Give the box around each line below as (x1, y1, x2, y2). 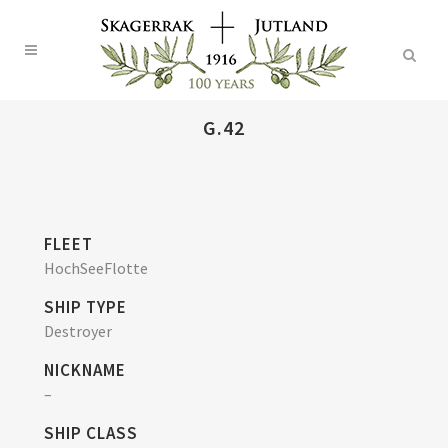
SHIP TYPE (44, 296, 127, 318)
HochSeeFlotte (44, 258, 148, 278)
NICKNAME (44, 359, 126, 381)
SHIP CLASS (44, 422, 138, 444)
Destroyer (44, 321, 112, 341)
